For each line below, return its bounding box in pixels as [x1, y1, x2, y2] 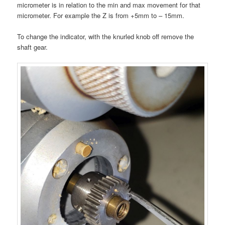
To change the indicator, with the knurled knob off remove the [17, 32, 194, 42]
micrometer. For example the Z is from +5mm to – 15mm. [17, 11, 185, 21]
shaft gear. [17, 42, 48, 52]
